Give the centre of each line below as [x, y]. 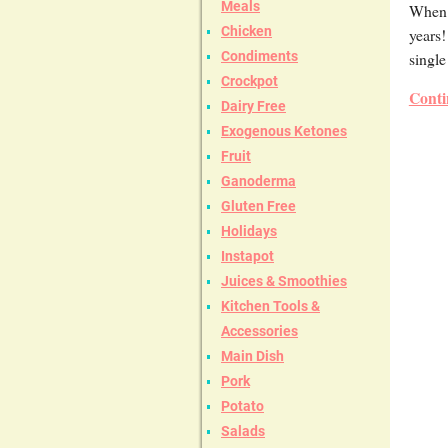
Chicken [246, 31]
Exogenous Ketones [284, 131]
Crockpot [249, 81]
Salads [243, 431]
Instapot [247, 256]
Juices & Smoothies [284, 281]
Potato [242, 406]
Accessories [259, 331]
